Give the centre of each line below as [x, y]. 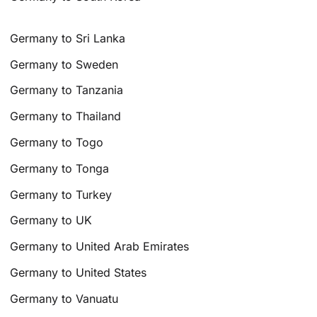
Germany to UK [51, 220]
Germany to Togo [57, 143]
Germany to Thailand [66, 116]
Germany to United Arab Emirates [100, 247]
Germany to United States [79, 273]
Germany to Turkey [61, 194]
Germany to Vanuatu [64, 298]
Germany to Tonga [60, 168]
